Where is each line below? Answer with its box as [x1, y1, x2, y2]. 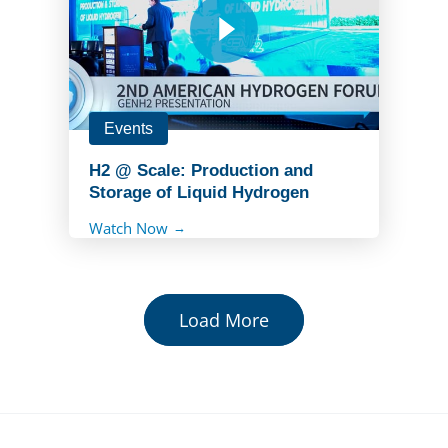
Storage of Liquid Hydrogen [88, 182, 309, 202]
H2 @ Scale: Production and [88, 160, 313, 180]
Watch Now [88, 217, 168, 238]
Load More [178, 308, 269, 332]
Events [103, 119, 153, 137]
